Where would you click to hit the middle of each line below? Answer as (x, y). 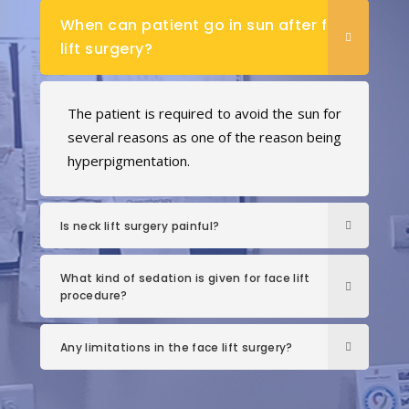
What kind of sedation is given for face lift (185, 278)
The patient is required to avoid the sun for (204, 113)
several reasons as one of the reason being (204, 136)
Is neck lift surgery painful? (140, 225)
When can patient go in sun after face (209, 25)
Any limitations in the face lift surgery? (177, 347)
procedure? (94, 295)
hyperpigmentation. (129, 160)
